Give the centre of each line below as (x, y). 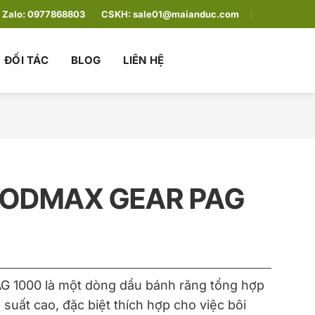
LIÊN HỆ (144, 60)
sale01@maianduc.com (186, 14)
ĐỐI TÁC (26, 60)
